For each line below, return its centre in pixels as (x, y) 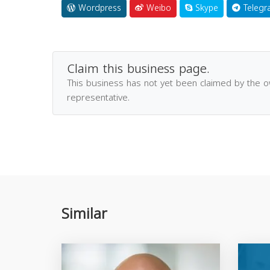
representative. (98, 97)
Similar (84, 214)
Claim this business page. (138, 68)
